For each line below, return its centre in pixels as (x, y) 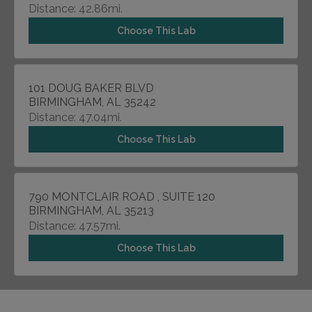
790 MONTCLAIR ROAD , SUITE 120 (122, 197)
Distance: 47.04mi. (75, 117)
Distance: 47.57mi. (75, 226)
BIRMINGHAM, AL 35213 (91, 211)
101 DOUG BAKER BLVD (91, 88)
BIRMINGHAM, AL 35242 (92, 102)
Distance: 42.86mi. (76, 9)
